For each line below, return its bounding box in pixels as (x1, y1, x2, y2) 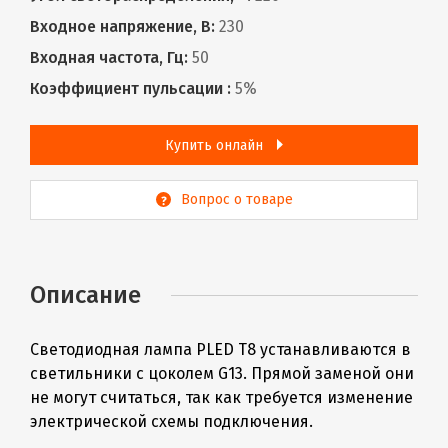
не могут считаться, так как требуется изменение (30, 387, 413, 407)
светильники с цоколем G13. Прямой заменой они (30, 363, 414, 383)
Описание (30, 280, 141, 309)
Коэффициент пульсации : (30, 78, 231, 98)
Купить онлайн (165, 136, 267, 154)
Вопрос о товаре (180, 190, 293, 208)
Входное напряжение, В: (30, 16, 215, 36)
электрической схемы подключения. (30, 411, 313, 431)
